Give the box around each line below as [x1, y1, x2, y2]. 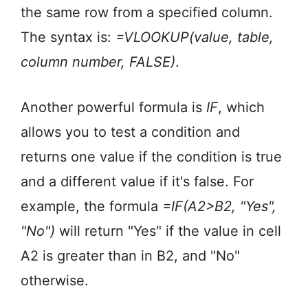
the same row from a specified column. [21, 4, 273, 21]
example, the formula [21, 198, 162, 215]
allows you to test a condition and [21, 124, 240, 141]
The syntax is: [21, 29, 115, 46]
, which [218, 99, 265, 116]
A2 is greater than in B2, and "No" [21, 247, 240, 265]
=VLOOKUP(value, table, [115, 29, 274, 46]
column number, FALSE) [21, 54, 175, 71]
